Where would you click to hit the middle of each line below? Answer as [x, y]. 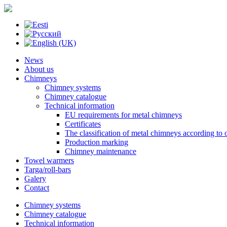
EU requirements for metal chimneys [123, 115]
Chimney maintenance [101, 151]
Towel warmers [49, 160]
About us [39, 69]
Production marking [97, 142]
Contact [37, 188]
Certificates [83, 124]
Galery [35, 179]
